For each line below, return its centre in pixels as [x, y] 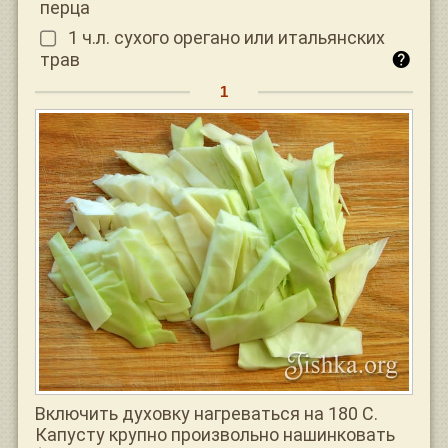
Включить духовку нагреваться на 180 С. [206, 413]
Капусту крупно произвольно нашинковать [215, 434]
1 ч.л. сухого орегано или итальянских [226, 38]
